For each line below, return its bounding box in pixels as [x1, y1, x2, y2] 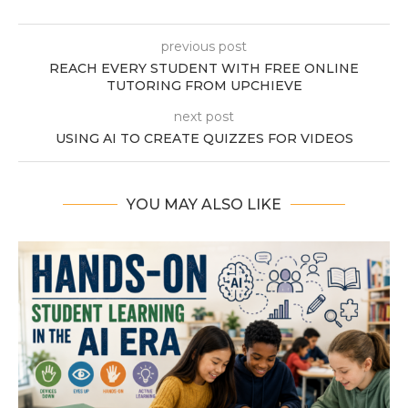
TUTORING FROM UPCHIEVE [106, 77, 302, 94]
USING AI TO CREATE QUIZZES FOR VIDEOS [55, 130, 353, 147]
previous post [161, 38, 247, 55]
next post [174, 108, 234, 125]
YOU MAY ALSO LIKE [127, 196, 281, 213]
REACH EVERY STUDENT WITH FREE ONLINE [49, 60, 359, 76]
